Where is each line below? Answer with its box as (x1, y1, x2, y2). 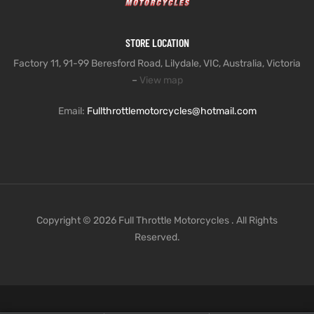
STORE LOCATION (125, 35, 189, 49)
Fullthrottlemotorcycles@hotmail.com (86, 104, 257, 117)
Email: (57, 104, 87, 117)
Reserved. (134, 231, 180, 243)
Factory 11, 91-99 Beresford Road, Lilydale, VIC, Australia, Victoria (13, 57, 301, 69)
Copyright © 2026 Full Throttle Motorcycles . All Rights (36, 214, 278, 226)
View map (139, 74, 183, 86)
